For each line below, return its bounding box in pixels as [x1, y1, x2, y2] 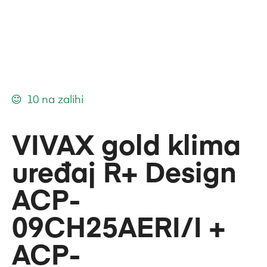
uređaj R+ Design [12, 160, 237, 188]
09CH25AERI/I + [12, 215, 225, 243]
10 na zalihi [26, 94, 83, 105]
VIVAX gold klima [12, 133, 241, 161]
